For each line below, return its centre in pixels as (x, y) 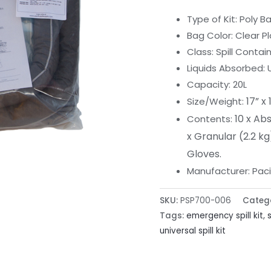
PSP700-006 (206, 200)
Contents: (211, 119)
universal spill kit (193, 230)
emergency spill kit (225, 215)
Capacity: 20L (217, 85)
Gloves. (204, 154)
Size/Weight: (217, 102)
